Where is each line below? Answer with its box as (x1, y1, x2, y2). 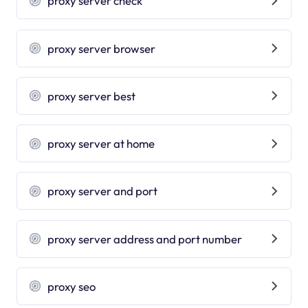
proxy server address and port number (47, 231, 243, 246)
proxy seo (47, 278, 96, 294)
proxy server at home (47, 136, 155, 151)
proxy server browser (47, 41, 156, 56)
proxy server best (47, 88, 136, 103)
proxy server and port (47, 184, 158, 199)
